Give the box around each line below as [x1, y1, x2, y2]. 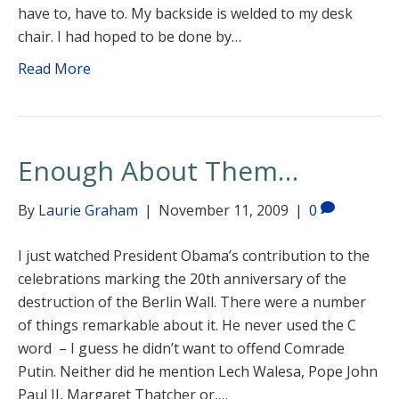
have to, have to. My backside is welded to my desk [18, 4, 353, 23]
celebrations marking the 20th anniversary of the [18, 269, 346, 289]
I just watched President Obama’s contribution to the [18, 246, 370, 265]
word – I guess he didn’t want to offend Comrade [18, 338, 345, 358]
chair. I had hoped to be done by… [18, 27, 241, 46]
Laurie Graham [38, 200, 138, 220]
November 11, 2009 [159, 200, 289, 220]
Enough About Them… [18, 152, 298, 189]
